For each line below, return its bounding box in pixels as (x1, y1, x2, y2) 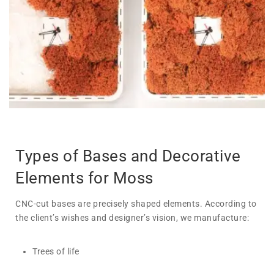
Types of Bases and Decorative (15, 146, 241, 165)
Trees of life (32, 246, 80, 256)
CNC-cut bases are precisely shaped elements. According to (15, 198, 257, 209)
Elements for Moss (15, 168, 154, 187)
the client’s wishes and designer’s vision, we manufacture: (15, 212, 249, 223)
